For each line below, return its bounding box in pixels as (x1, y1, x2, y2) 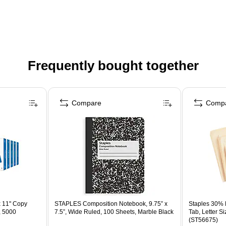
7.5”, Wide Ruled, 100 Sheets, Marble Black (54, 208, 174, 215)
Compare (72, 98, 102, 107)
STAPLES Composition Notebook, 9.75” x (54, 200, 168, 207)
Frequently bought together (27, 58, 199, 73)
